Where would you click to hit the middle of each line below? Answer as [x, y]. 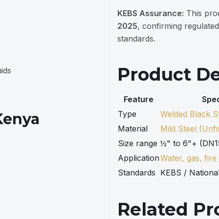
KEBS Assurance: [151, 13]
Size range [138, 143]
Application [139, 158]
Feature [139, 99]
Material [133, 129]
